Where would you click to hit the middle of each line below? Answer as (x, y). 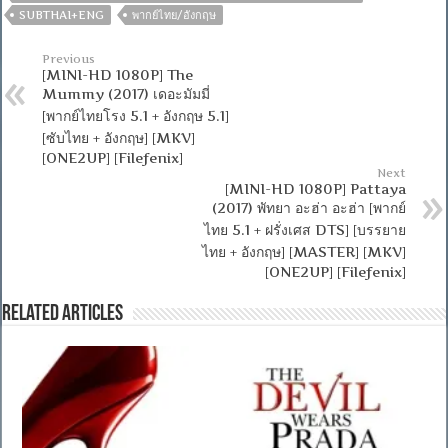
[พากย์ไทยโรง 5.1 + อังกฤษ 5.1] (136, 115)
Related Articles (63, 314)
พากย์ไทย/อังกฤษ (174, 14)
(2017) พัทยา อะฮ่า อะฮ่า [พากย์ (308, 207)
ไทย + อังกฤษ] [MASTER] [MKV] (303, 251)
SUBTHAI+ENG (62, 14)
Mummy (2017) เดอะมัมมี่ (126, 93)
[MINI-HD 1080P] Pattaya (315, 188)
